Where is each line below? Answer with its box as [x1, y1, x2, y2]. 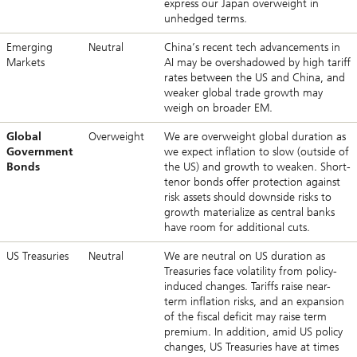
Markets [6, 56, 45, 70]
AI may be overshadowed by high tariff [164, 56, 351, 70]
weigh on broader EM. [164, 101, 273, 116]
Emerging [6, 41, 53, 55]
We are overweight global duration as [164, 130, 346, 144]
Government [6, 145, 73, 159]
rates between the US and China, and [164, 71, 345, 85]
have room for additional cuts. [164, 221, 310, 235]
